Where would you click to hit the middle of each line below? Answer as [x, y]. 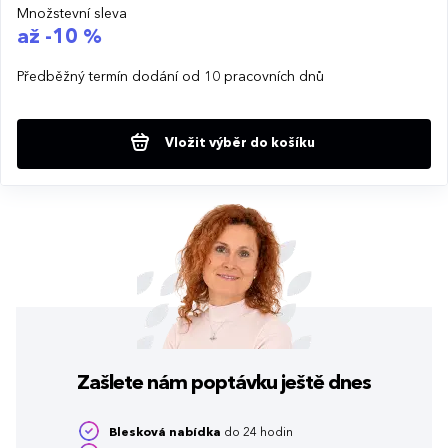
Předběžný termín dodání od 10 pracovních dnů [170, 76]
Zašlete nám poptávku [177, 383]
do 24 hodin [257, 432]
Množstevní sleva [72, 13]
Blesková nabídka [165, 432]
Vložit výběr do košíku [238, 143]
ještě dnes [324, 383]
